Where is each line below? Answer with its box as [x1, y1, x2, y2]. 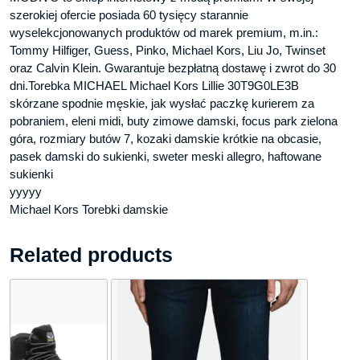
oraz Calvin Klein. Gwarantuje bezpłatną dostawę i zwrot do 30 [10, 61, 336, 76]
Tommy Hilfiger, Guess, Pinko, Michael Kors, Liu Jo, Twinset [10, 43, 325, 58]
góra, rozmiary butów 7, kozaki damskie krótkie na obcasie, [10, 132, 321, 146]
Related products [10, 243, 173, 267]
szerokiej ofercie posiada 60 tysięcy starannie [10, 8, 248, 22]
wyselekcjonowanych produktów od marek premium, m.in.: [10, 26, 318, 40]
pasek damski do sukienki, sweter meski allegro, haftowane [10, 149, 321, 164]
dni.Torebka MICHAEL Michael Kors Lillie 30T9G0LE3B [10, 79, 299, 93]
